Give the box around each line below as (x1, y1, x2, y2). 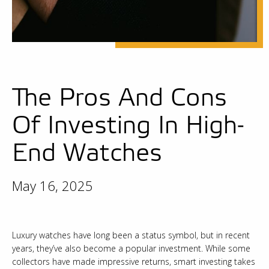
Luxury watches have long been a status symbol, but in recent (12, 229, 250, 241)
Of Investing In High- (12, 111, 244, 141)
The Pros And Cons (12, 83, 227, 113)
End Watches (12, 139, 162, 168)
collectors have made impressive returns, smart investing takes (12, 256, 255, 268)
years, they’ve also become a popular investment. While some (12, 243, 250, 255)
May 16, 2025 (12, 177, 93, 195)
